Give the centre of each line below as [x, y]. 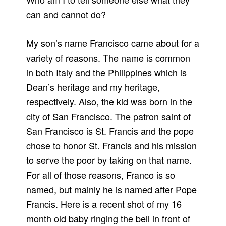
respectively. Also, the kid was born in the [109, 101]
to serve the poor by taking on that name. [109, 160]
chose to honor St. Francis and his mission [112, 145]
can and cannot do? [66, 14]
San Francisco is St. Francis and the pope [110, 130]
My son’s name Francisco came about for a [113, 43]
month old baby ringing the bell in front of [108, 218]
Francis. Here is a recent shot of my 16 [104, 204]
